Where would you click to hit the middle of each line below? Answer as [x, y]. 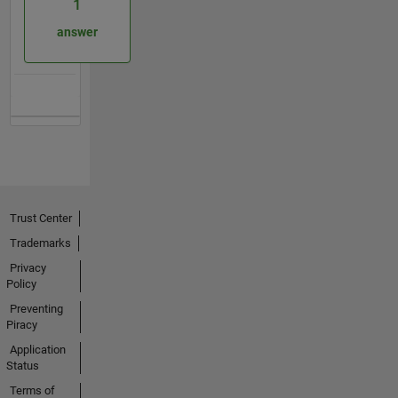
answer [77, 32]
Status [22, 365]
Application [37, 349]
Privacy [28, 267]
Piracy [21, 324]
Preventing [36, 308]
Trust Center [40, 218]
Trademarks [40, 243]
